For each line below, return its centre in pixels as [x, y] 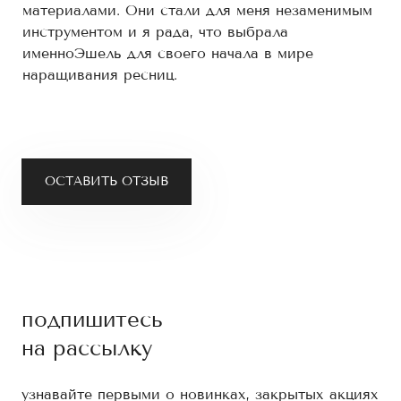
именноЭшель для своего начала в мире [168, 53]
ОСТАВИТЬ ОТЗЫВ [107, 181]
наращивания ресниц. [105, 75]
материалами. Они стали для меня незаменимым [197, 10]
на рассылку [87, 348]
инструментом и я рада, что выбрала [155, 32]
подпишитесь [92, 320]
